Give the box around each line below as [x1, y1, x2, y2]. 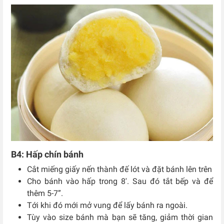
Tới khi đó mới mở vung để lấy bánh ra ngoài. [27, 200, 187, 210]
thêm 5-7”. [27, 188, 63, 198]
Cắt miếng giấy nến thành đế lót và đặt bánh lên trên [27, 164, 212, 174]
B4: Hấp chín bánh [11, 149, 83, 160]
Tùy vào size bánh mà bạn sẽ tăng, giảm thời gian [27, 212, 213, 222]
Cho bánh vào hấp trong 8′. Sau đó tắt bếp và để [27, 176, 213, 186]
